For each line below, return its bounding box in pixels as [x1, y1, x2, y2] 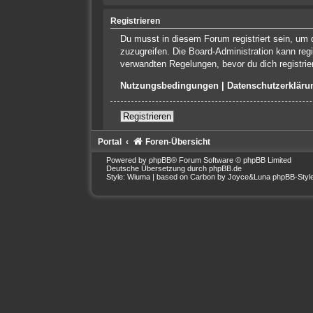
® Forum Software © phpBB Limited [170, 155, 291, 164]
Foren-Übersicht [145, 136, 210, 147]
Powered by [105, 155, 149, 164]
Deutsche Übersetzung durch [105, 163, 209, 173]
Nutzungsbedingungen [120, 80, 219, 92]
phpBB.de [208, 163, 242, 173]
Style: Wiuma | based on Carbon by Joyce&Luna [105, 172, 272, 181]
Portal [97, 136, 122, 147]
